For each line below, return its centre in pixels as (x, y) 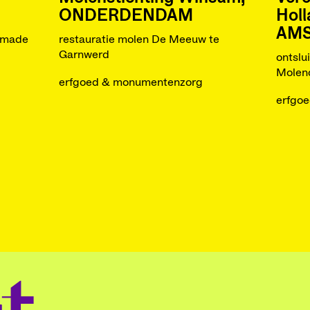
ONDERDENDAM (126, 16)
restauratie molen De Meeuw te (139, 39)
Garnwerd (84, 55)
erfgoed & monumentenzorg (130, 82)
